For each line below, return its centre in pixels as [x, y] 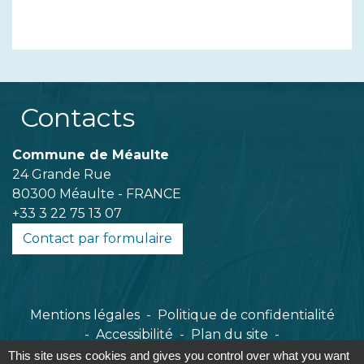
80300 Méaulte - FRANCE [97, 193]
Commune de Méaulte [91, 154]
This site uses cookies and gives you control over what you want [179, 355]
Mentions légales [84, 314]
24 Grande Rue [62, 174]
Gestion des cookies [182, 353]
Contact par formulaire [97, 238]
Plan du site [230, 334]
